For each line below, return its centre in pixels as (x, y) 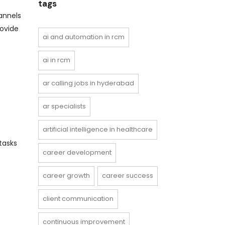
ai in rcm (57, 60)
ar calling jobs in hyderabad (88, 83)
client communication (78, 199)
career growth (66, 176)
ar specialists (64, 106)
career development (77, 152)
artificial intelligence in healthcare (98, 129)
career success (128, 176)
